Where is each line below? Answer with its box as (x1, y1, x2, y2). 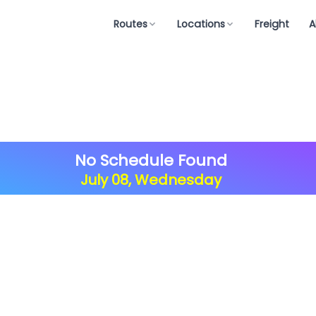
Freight (255, 17, 289, 31)
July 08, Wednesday (80, 170, 221, 190)
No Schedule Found (75, 150, 227, 171)
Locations (177, 17, 225, 31)
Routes (114, 17, 147, 31)
